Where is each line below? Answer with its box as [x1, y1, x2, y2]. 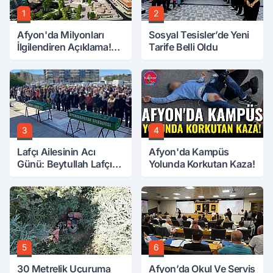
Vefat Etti [17, 170, 58, 182]
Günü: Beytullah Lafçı [17, 158, 112, 170]
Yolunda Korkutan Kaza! [149, 158, 255, 170]
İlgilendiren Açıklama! [17, 41, 112, 53]
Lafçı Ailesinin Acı [17, 146, 96, 158]
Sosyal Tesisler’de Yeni [149, 29, 249, 41]
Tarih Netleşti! [17, 53, 79, 65]
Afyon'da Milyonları [17, 29, 104, 41]
